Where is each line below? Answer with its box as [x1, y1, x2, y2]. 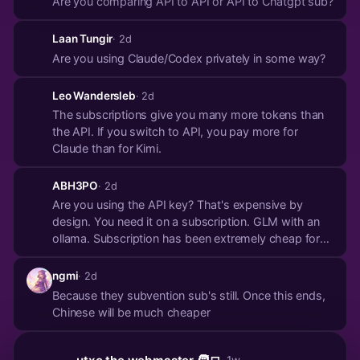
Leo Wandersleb [52, 88, 136, 102]
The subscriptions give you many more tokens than [52, 108, 325, 122]
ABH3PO [52, 179, 99, 193]
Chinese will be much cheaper [52, 305, 211, 319]
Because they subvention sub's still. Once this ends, [52, 288, 325, 302]
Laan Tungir [52, 32, 113, 46]
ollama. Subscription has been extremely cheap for [52, 231, 321, 246]
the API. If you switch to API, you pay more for [52, 125, 298, 139]
